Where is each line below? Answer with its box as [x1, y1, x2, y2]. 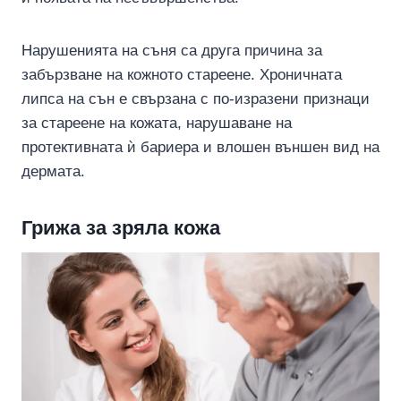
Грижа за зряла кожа [21, 216, 220, 239]
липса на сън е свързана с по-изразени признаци [21, 90, 370, 107]
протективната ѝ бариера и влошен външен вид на [21, 138, 380, 156]
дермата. [21, 162, 85, 180]
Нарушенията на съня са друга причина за [21, 41, 322, 59]
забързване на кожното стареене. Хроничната [21, 65, 342, 83]
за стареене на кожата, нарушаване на [21, 114, 292, 132]
